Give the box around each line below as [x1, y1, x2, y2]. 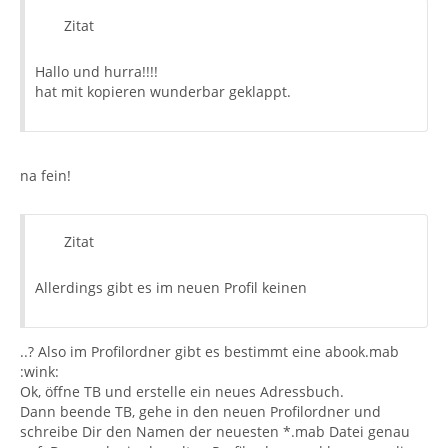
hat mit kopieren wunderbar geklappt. [35, 82, 291, 101]
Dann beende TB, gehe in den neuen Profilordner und [20, 402, 381, 421]
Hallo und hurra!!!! [35, 62, 158, 81]
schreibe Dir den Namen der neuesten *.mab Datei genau [20, 422, 410, 441]
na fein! [20, 166, 71, 185]
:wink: [20, 362, 59, 381]
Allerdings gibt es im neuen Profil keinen [35, 278, 307, 297]
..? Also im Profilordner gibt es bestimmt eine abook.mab [20, 342, 399, 361]
